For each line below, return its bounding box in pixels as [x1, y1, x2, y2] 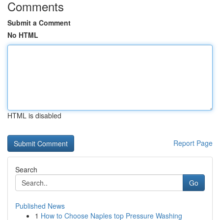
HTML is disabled [7, 110, 61, 120]
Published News [15, 201, 65, 211]
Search [15, 165, 37, 174]
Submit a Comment [7, 18, 71, 27]
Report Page [173, 138, 213, 148]
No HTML [7, 30, 38, 40]
